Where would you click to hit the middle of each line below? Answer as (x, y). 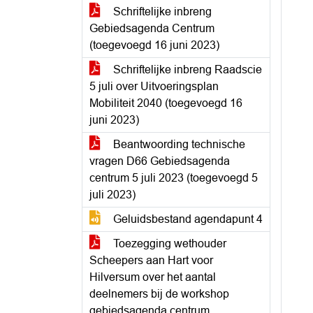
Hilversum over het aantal (153, 277)
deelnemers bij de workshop (159, 294)
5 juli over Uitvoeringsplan (154, 86)
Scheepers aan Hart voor (151, 260)
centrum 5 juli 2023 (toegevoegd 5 (174, 178)
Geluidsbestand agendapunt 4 (187, 219)
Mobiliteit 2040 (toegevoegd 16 (166, 103)
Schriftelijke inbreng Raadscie (186, 70)
